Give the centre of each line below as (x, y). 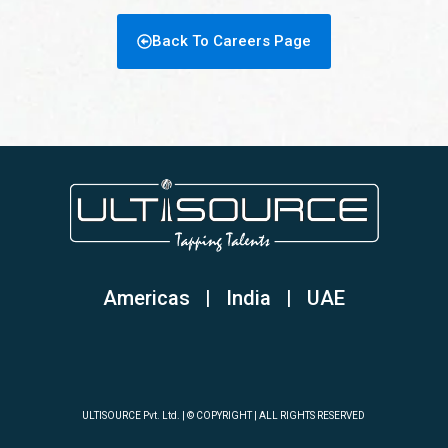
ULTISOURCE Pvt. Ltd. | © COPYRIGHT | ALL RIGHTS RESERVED (224, 415)
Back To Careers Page (231, 40)
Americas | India (194, 298)
